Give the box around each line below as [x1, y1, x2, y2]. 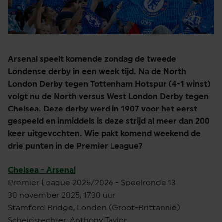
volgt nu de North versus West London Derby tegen [8, 91, 209, 101]
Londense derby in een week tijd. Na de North [8, 66, 186, 76]
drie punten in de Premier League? [8, 141, 143, 151]
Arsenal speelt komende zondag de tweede [8, 54, 176, 64]
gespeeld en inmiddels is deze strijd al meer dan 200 [8, 116, 210, 126]
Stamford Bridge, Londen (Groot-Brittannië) [8, 202, 180, 212]
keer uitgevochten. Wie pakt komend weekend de [8, 128, 201, 138]
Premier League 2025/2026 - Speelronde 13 [8, 177, 176, 187]
